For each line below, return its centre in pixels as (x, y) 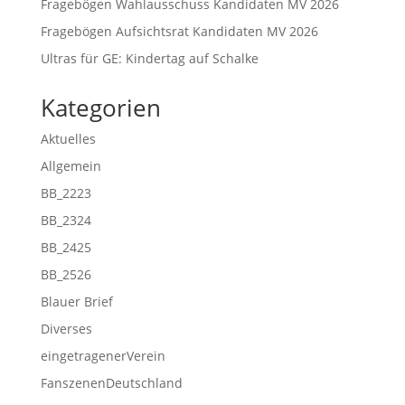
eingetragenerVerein (103, 356)
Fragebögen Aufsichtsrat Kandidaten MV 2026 (179, 31)
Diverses (66, 329)
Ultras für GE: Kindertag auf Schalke (149, 58)
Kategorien (100, 108)
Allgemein (71, 166)
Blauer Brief (76, 301)
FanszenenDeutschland (111, 383)
